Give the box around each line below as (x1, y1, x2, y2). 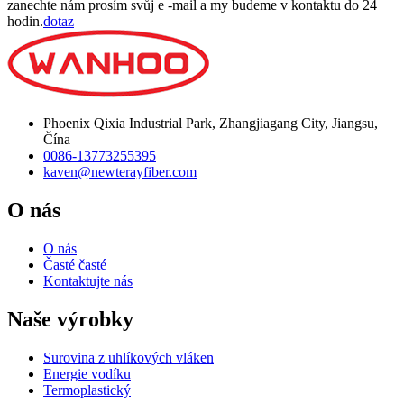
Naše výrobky (7, 307, 133, 331)
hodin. (7, 14, 43, 30)
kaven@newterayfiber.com (43, 164, 197, 180)
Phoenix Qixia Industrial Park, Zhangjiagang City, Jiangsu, (43, 115, 378, 132)
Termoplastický (43, 381, 131, 398)
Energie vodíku (43, 365, 131, 381)
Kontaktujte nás (43, 273, 133, 289)
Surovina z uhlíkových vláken (43, 349, 214, 365)
